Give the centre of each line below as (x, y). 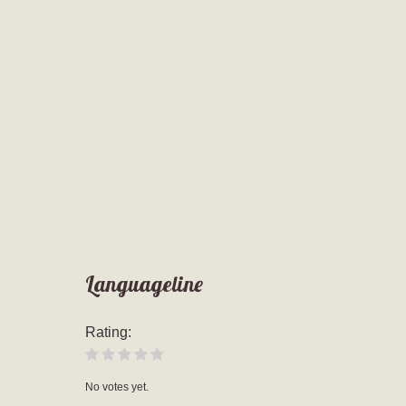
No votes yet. (117, 387)
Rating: (108, 332)
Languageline (144, 284)
